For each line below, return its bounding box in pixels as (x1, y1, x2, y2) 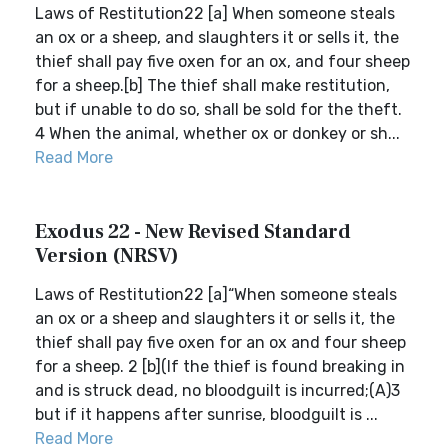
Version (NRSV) (35, 243, 179, 269)
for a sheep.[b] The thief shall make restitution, (35, 76, 390, 95)
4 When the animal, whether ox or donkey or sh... (35, 124, 400, 143)
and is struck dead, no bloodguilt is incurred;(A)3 (35, 381, 400, 400)
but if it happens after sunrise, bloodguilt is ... (35, 405, 378, 424)
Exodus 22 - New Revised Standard (35, 219, 351, 245)
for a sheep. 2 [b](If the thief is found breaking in (35, 357, 405, 376)
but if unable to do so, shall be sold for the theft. (35, 100, 402, 119)
